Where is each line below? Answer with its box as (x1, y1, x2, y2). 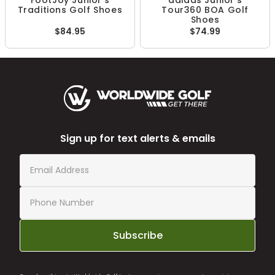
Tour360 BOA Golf (161, 4, 249, 16)
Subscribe (112, 228, 163, 242)
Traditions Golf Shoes (17, 4, 123, 16)
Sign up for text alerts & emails (60, 131, 215, 145)
